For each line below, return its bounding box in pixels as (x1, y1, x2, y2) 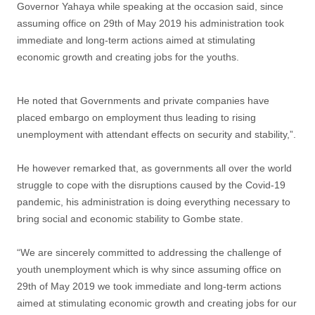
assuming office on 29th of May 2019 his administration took (17, 17, 284, 29)
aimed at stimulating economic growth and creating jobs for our (17, 297, 297, 309)
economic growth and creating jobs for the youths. (17, 51, 239, 63)
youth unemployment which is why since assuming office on (17, 263, 281, 275)
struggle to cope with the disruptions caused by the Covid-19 (17, 179, 285, 191)
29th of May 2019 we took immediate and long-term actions (17, 280, 281, 292)
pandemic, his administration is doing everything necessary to (17, 195, 290, 207)
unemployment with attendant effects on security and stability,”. (17, 128, 296, 140)
